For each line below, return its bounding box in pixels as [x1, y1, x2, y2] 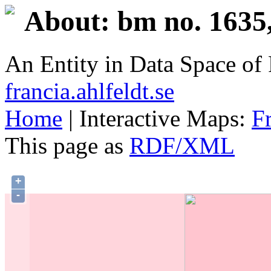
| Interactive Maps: [62, 105, 252, 132]
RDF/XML [129, 132, 235, 159]
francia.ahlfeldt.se [5, 78, 174, 105]
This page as [5, 132, 129, 159]
